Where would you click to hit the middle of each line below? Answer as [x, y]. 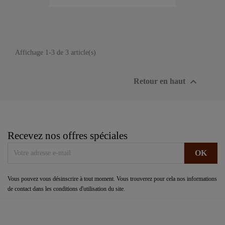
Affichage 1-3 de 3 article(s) [55, 52]
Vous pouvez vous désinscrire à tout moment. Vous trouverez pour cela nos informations [112, 179]
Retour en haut [160, 81]
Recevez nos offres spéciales [68, 136]
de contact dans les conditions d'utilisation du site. [66, 189]
